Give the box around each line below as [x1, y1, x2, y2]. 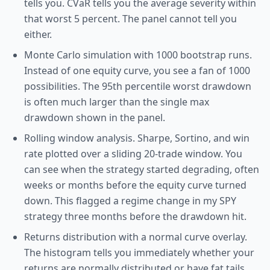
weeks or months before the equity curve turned [24, 178, 246, 192]
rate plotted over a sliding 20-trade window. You [24, 147, 242, 160]
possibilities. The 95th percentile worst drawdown [24, 80, 251, 93]
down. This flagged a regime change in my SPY [24, 194, 236, 207]
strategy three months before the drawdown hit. [24, 210, 246, 223]
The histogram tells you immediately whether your [24, 246, 254, 259]
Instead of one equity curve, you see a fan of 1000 [24, 64, 250, 77]
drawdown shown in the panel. [24, 111, 165, 124]
